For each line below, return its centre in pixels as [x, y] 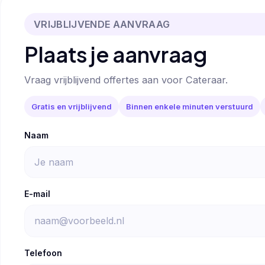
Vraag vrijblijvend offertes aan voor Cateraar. [126, 80]
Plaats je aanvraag [116, 54]
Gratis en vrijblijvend [72, 106]
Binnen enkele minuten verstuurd [190, 106]
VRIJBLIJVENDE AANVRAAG [102, 24]
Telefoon [43, 253]
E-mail [37, 194]
